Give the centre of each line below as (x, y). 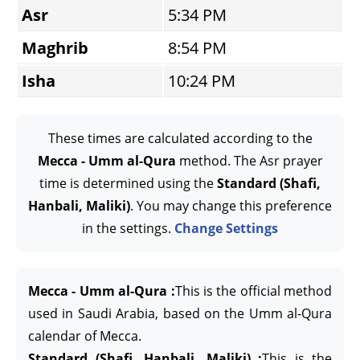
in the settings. (128, 228)
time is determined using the (128, 183)
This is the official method (253, 291)
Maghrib (55, 48)
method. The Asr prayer (249, 161)
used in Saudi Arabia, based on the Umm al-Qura (180, 313)
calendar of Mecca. (85, 336)
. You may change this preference (231, 206)
